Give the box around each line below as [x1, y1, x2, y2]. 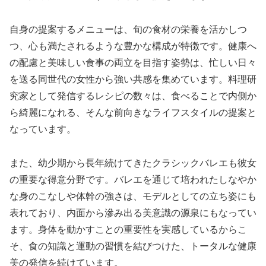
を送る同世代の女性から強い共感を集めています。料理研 [9, 74, 256, 85]
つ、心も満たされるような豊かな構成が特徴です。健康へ [9, 41, 256, 52]
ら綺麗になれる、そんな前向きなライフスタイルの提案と [9, 107, 256, 118]
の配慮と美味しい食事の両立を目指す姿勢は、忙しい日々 [9, 58, 256, 68]
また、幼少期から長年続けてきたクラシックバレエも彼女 [9, 157, 256, 168]
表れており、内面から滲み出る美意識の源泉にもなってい [9, 207, 256, 218]
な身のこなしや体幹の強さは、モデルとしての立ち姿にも [9, 191, 256, 201]
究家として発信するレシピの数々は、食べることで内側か [9, 91, 256, 102]
